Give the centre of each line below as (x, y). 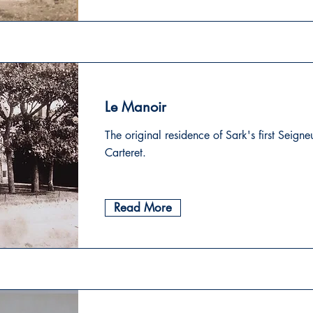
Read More (143, 208)
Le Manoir (136, 107)
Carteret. (125, 153)
